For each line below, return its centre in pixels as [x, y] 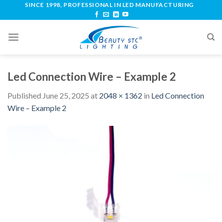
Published [25, 96]
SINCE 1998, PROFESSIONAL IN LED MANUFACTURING [109, 5]
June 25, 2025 [66, 96]
